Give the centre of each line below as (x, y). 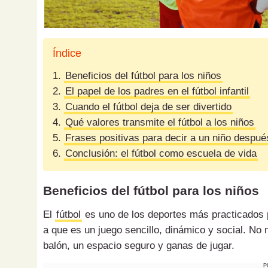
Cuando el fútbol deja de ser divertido (148, 107)
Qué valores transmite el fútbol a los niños (160, 123)
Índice (67, 54)
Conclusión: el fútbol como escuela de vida (161, 154)
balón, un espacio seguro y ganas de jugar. (139, 246)
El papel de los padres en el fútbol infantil (157, 92)
